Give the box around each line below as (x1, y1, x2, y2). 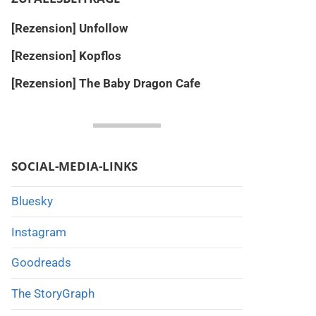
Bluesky (11, 194, 53, 209)
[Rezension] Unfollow (11, 20, 128, 35)
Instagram (11, 224, 66, 239)
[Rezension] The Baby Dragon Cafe (11, 75, 200, 90)
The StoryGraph (11, 286, 95, 301)
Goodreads (11, 255, 71, 270)
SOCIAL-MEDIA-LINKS (11, 157, 138, 174)
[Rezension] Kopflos (11, 48, 121, 63)
